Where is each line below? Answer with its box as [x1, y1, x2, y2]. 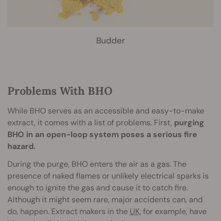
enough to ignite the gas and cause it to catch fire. [7, 183, 188, 193]
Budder [96, 35, 125, 46]
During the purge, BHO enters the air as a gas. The [7, 159, 186, 170]
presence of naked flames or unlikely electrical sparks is [7, 171, 209, 182]
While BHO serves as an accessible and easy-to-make [7, 106, 204, 116]
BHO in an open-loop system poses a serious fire [7, 129, 197, 140]
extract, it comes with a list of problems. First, [7, 117, 174, 128]
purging [174, 117, 204, 128]
